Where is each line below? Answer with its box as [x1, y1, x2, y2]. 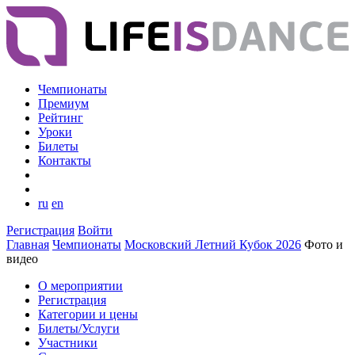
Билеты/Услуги [38, 322, 120, 336]
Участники [38, 336, 97, 350]
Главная [6, 238, 49, 252]
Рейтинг [38, 111, 83, 125]
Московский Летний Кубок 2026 [124, 238, 301, 252]
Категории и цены [38, 307, 138, 322]
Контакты [38, 154, 91, 168]
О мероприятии [38, 279, 123, 293]
